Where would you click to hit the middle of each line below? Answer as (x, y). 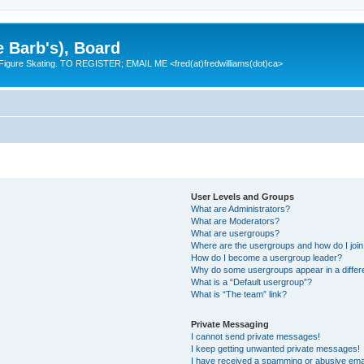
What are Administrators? (241, 208)
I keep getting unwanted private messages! (276, 348)
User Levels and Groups (243, 196)
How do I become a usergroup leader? (267, 257)
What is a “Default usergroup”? (252, 282)
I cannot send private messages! (256, 336)
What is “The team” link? (239, 294)
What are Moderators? (236, 221)
